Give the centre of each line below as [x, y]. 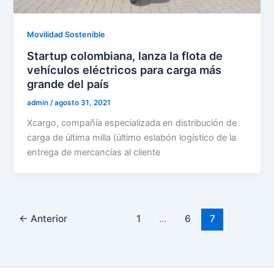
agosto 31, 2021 [83, 102]
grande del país [68, 84]
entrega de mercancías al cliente [94, 152]
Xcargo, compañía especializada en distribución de [132, 123]
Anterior [48, 219]
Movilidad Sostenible [66, 35]
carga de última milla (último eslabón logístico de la [132, 137]
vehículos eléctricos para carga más [124, 70]
